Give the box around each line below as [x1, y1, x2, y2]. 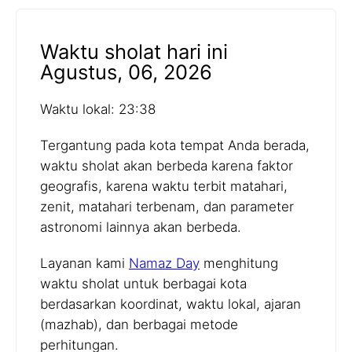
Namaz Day [129, 255, 200, 272]
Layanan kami [40, 255, 129, 272]
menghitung [200, 255, 278, 272]
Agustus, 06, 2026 [40, 60, 212, 85]
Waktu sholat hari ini [40, 39, 228, 64]
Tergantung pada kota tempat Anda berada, [40, 137, 310, 154]
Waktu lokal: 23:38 [40, 101, 156, 118]
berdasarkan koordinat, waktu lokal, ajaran [40, 296, 301, 313]
